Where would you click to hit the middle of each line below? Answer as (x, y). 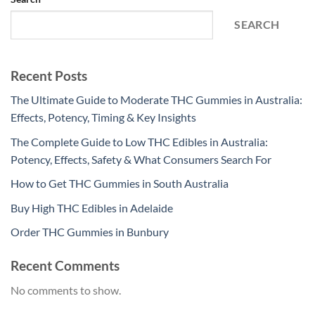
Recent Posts (49, 75)
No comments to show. (66, 290)
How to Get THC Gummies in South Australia (120, 184)
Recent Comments (65, 266)
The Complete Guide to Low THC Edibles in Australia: (139, 141)
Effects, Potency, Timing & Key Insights (103, 117)
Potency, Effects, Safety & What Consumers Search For (141, 159)
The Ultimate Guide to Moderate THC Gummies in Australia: (156, 100)
